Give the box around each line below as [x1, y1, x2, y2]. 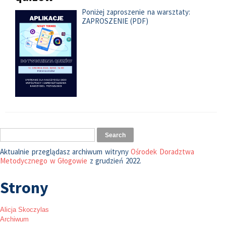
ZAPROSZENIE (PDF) [81, 16, 149, 26]
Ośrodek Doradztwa [131, 146, 194, 156]
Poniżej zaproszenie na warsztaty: [81, 7, 191, 17]
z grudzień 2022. [87, 155, 141, 165]
